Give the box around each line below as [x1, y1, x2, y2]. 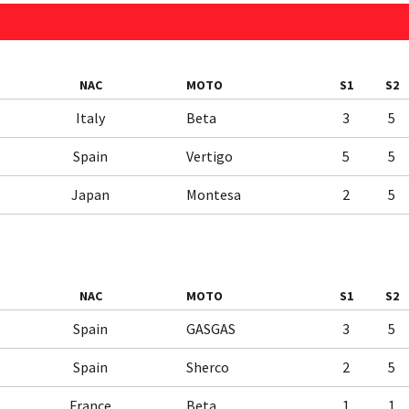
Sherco [186, 358, 229, 376]
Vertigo [186, 147, 233, 165]
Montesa [186, 185, 241, 204]
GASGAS [186, 320, 236, 338]
